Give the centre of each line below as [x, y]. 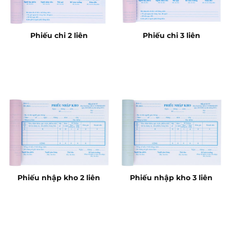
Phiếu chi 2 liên [59, 36]
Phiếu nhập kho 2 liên [59, 177]
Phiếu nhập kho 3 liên [171, 177]
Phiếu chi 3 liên [171, 36]
